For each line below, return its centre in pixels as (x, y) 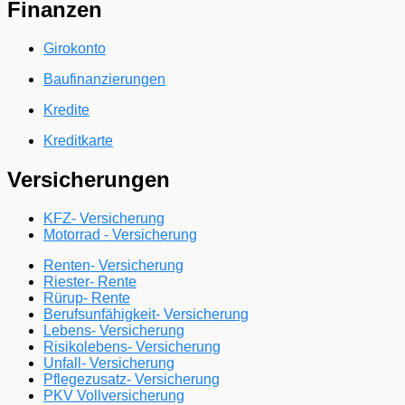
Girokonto (75, 48)
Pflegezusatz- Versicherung (132, 379)
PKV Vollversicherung (114, 395)
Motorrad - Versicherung (120, 234)
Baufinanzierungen (104, 79)
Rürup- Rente (87, 297)
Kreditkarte (78, 140)
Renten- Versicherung (113, 265)
